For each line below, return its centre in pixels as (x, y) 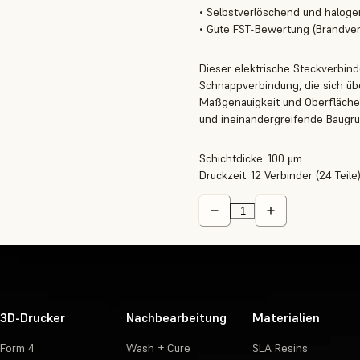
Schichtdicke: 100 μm (251, 159)
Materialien (286, 318)
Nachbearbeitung (176, 318)
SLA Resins (280, 348)
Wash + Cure (158, 348)
